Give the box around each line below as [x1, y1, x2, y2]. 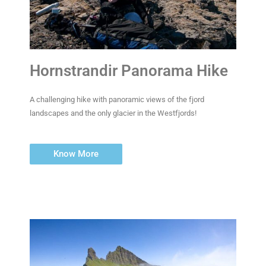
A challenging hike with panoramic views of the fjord [30, 95, 204, 104]
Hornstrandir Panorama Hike [30, 62, 228, 80]
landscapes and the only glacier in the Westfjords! [30, 109, 197, 118]
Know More [53, 148, 99, 160]
